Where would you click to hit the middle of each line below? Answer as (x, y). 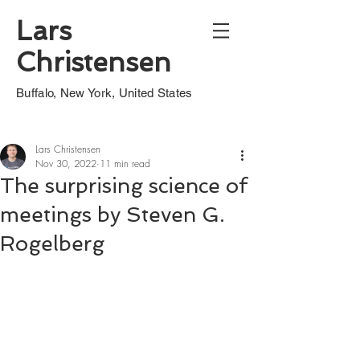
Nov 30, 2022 (66, 164)
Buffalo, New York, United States (104, 93)
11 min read (125, 164)
